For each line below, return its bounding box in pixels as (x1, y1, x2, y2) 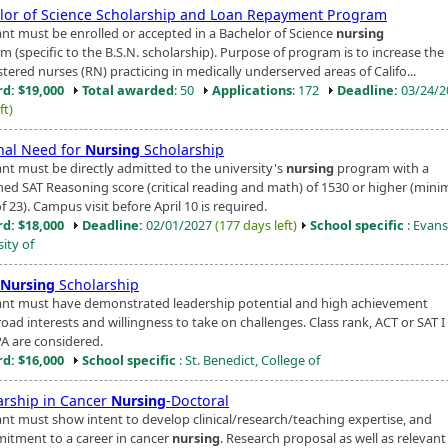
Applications (212, 80, 292, 99)
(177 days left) (215, 215, 297, 234)
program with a (334, 158, 429, 177)
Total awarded (82, 80, 174, 99)
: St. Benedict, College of (176, 350, 320, 369)
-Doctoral (166, 390, 229, 410)
